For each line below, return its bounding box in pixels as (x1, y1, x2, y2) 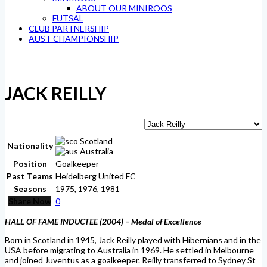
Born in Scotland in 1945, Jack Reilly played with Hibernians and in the (5, 234, 261, 245)
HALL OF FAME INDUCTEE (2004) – (5, 216, 131, 226)
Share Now (8, 195, 51, 206)
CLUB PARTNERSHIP (29, 23, 109, 33)
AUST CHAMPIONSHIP (29, 33, 119, 44)
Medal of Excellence (131, 216, 201, 226)
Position (13, 158, 47, 169)
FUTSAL (52, 13, 83, 23)
